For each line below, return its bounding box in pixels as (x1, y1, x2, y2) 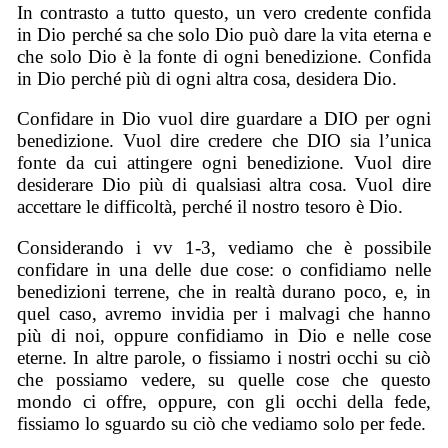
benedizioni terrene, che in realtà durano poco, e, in (17, 280, 431, 302)
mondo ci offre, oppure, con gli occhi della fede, (17, 390, 431, 412)
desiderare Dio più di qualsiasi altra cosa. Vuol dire (17, 174, 431, 196)
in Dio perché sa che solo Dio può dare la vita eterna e (17, 23, 431, 45)
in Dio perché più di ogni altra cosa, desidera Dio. (17, 67, 398, 89)
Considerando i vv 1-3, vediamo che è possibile (17, 236, 431, 258)
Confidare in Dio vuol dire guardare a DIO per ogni (17, 108, 431, 130)
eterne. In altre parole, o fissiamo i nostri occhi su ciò (17, 346, 431, 368)
